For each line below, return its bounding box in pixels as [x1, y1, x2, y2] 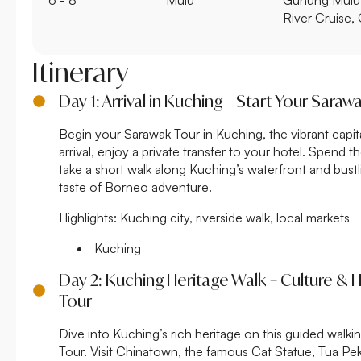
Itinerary [32, 56, 128, 89]
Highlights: [59, 209, 117, 226]
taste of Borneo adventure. [59, 178, 212, 195]
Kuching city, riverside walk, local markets [117, 209, 350, 226]
